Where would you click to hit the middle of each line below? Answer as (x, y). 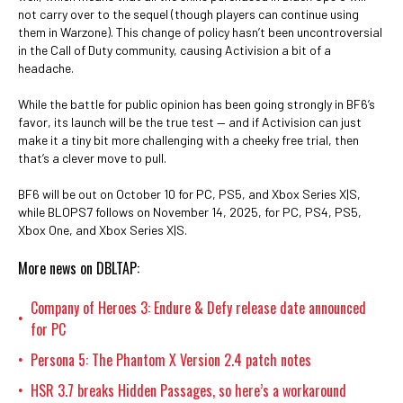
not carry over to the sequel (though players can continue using (188, 14)
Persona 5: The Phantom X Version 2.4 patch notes (171, 360)
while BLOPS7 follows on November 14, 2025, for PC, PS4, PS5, (190, 212)
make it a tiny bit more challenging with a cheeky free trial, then (188, 140)
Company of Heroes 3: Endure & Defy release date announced (198, 308)
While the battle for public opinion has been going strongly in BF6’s (197, 104)
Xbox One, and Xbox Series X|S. (103, 230)
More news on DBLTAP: (79, 268)
